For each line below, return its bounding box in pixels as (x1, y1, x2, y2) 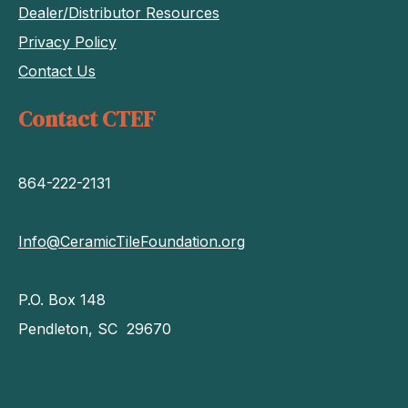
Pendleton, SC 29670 (18, 319, 171, 338)
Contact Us (18, 61, 96, 80)
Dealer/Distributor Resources (18, 3, 219, 22)
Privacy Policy (18, 32, 117, 51)
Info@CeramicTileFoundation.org (18, 231, 245, 250)
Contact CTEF (18, 103, 155, 134)
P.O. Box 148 (18, 290, 106, 309)
